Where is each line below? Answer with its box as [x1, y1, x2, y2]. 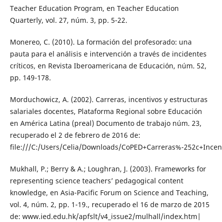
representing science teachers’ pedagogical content [9, 176, 183, 186]
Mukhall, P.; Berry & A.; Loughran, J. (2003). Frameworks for [9, 164, 206, 174]
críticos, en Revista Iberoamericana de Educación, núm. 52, [9, 61, 207, 71]
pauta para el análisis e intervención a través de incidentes [9, 49, 207, 59]
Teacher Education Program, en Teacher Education [9, 3, 179, 13]
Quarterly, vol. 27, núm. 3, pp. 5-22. [9, 15, 127, 25]
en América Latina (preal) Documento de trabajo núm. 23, [9, 118, 202, 128]
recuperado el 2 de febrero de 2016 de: [9, 130, 140, 140]
